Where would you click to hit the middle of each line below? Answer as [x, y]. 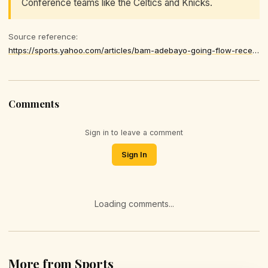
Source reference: [43, 36]
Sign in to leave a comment [134, 132]
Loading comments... [134, 203]
